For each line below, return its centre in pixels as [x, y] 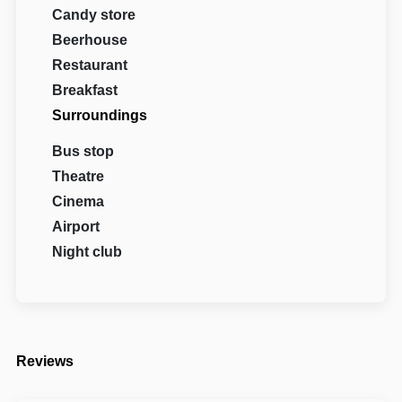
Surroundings [100, 115]
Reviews [45, 361]
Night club [87, 251]
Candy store [94, 14]
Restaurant [90, 65]
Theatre [79, 176]
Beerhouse [90, 39]
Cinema [79, 201]
